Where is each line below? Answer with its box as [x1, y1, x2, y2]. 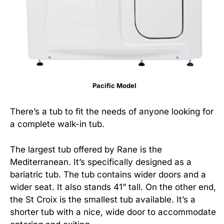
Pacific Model [92, 81, 136, 89]
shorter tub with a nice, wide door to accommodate [10, 206, 216, 217]
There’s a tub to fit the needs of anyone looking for [10, 106, 213, 116]
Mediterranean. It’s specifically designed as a [10, 156, 191, 167]
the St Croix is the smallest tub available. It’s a [10, 194, 195, 204]
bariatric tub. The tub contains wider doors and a [10, 169, 206, 179]
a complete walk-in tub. [10, 119, 107, 129]
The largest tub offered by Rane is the [10, 144, 162, 154]
